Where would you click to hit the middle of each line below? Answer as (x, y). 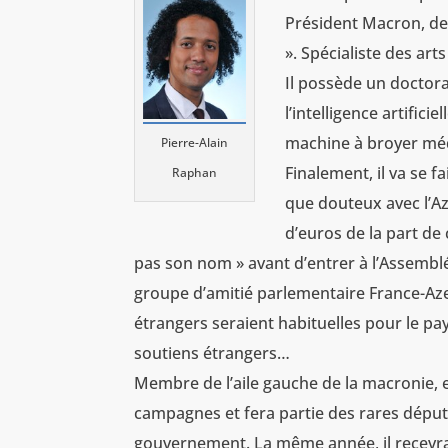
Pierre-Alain (195, 142)
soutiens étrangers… (212, 353)
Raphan (195, 172)
